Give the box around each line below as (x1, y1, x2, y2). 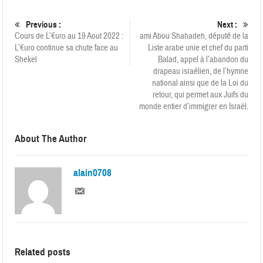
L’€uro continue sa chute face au (15, 42, 119, 54)
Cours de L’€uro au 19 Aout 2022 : (15, 31, 124, 42)
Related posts (15, 246, 71, 259)
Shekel (15, 54, 38, 66)
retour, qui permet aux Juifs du (152, 89, 248, 101)
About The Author (15, 133, 87, 146)
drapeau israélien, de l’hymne (153, 66, 248, 77)
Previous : (26, 19, 62, 31)
